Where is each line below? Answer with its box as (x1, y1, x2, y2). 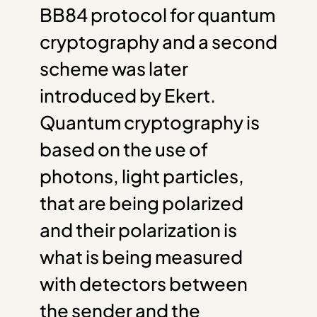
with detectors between (40, 271, 248, 295)
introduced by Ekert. (40, 83, 216, 107)
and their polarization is (40, 217, 237, 241)
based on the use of (40, 137, 208, 161)
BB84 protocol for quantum (40, 2, 275, 26)
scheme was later (40, 56, 188, 80)
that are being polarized (40, 190, 243, 214)
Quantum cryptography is (40, 110, 260, 134)
